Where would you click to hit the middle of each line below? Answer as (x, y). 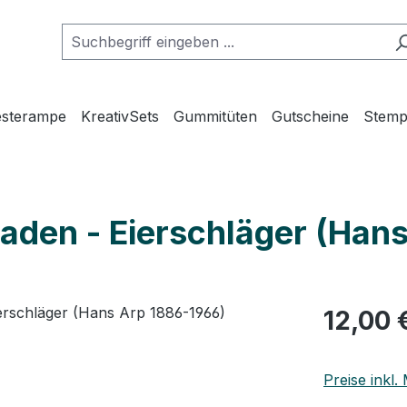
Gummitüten (216, 116)
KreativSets (120, 116)
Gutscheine (311, 116)
